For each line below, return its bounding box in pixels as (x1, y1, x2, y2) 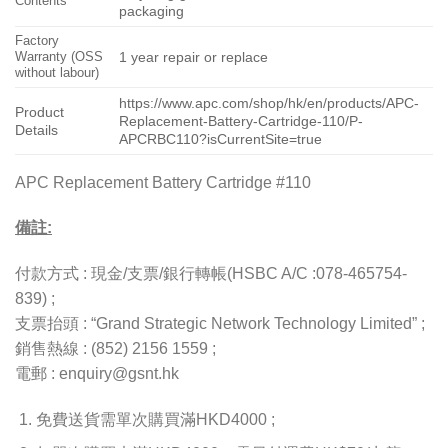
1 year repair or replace (119, 49, 269, 66)
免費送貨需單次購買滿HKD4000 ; (35, 410, 275, 428)
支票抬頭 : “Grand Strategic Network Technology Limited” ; (15, 315, 425, 333)
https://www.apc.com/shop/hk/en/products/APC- (119, 95, 420, 112)
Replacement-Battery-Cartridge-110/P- (119, 113, 364, 130)
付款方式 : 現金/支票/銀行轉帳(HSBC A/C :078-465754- (15, 265, 407, 283)
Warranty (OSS (15, 49, 103, 65)
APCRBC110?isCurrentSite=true (119, 131, 323, 148)
